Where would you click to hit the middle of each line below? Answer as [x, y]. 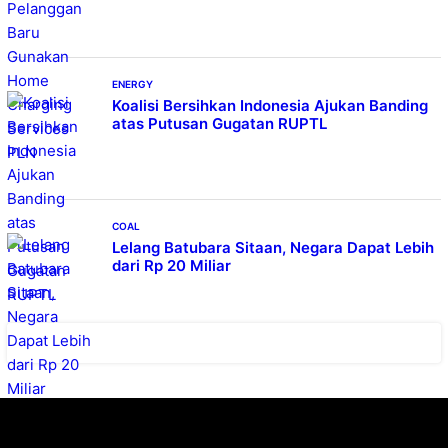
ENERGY [132, 83]
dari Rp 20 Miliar [171, 265]
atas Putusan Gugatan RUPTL [219, 123]
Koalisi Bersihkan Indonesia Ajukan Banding [269, 105]
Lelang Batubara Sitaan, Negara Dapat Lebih [272, 247]
